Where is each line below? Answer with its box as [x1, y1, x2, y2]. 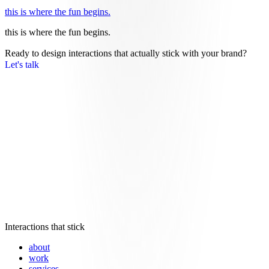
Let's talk [5, 59, 39, 70]
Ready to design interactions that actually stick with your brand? [5, 48, 247, 59]
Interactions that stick [5, 222, 85, 232]
